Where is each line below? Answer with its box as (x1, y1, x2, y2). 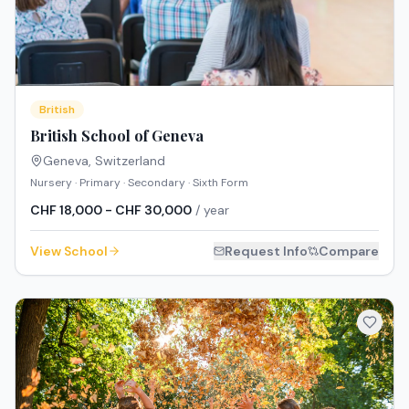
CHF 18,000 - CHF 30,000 (30, 202, 192, 219)
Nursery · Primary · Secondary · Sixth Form (30, 175, 248, 191)
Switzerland (95, 152, 165, 170)
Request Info (225, 243, 308, 260)
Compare (319, 243, 379, 260)
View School (30, 243, 108, 260)
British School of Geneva (30, 126, 204, 146)
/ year (192, 202, 229, 219)
